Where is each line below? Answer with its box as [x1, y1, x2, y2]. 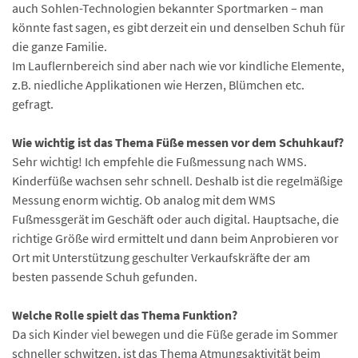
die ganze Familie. [12, 38, 107, 54]
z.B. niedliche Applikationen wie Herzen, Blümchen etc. [12, 76, 304, 93]
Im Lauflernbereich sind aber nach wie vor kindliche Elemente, [12, 57, 344, 74]
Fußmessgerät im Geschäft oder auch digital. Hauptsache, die [12, 210, 339, 227]
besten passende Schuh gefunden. [12, 268, 197, 284]
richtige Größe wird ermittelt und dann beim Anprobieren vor [12, 229, 339, 246]
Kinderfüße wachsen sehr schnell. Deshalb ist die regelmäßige [12, 172, 343, 189]
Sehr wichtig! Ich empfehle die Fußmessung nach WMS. [12, 153, 307, 169]
